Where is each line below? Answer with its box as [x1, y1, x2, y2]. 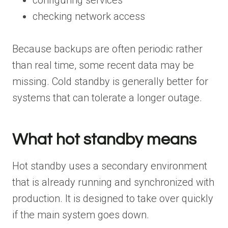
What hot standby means [12, 131, 196, 148]
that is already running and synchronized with [12, 176, 214, 188]
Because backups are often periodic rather [12, 42, 203, 55]
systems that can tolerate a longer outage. [12, 91, 202, 104]
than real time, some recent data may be [12, 59, 194, 71]
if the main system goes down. [12, 208, 149, 221]
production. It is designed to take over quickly [12, 192, 213, 205]
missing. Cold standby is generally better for [12, 75, 208, 88]
